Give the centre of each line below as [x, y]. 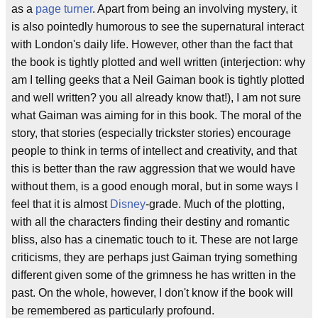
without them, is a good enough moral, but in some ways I [155, 186]
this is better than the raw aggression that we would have [153, 169]
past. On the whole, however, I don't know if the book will [152, 293]
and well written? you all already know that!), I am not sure [156, 98]
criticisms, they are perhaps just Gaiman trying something [154, 257]
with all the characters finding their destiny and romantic [150, 222]
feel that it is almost [61, 204]
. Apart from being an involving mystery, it [194, 9]
